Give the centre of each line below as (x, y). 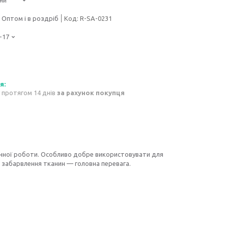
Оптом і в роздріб (30, 18)
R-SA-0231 (96, 18)
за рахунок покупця (91, 93)
